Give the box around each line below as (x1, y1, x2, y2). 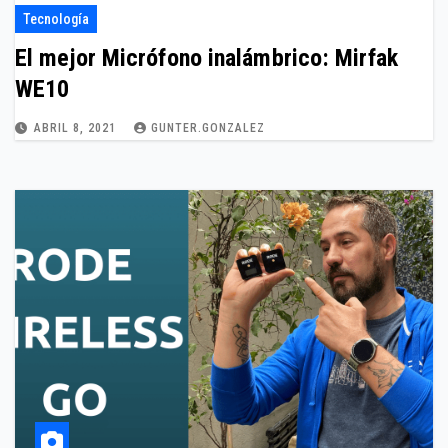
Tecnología (23, 11, 89, 27)
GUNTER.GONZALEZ (151, 121, 265, 135)
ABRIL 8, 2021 (34, 121, 120, 135)
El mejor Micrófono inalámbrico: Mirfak (15, 44, 398, 72)
